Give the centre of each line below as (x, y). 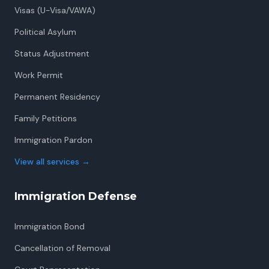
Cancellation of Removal (62, 248)
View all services (47, 162)
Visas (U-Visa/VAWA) (55, 10)
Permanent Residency (57, 97)
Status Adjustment (52, 53)
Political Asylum (45, 32)
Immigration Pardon (53, 140)
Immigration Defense (76, 196)
